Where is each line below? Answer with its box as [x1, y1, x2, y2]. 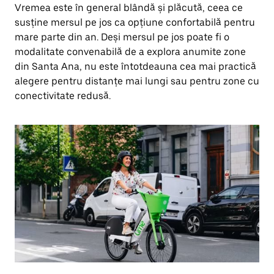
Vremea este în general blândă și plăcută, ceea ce [15, 2, 243, 13]
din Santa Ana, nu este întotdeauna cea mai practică [15, 61, 256, 72]
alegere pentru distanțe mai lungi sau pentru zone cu [15, 75, 259, 87]
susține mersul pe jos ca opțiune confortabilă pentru [15, 17, 255, 28]
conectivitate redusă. [15, 90, 111, 102]
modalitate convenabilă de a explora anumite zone [15, 46, 246, 57]
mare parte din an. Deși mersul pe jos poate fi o [15, 31, 229, 43]
